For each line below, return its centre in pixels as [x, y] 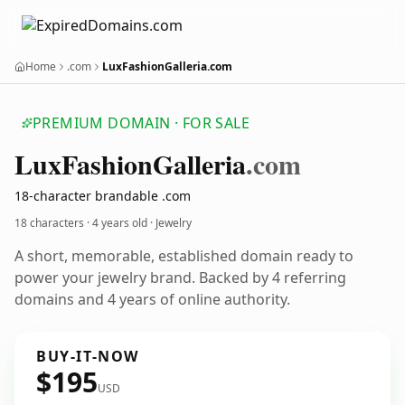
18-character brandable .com [103, 196]
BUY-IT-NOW [88, 356]
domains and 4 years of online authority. [152, 299]
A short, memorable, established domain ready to [184, 256]
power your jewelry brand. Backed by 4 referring [180, 278]
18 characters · [53, 223]
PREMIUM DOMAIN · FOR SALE [141, 123]
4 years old [120, 223]
